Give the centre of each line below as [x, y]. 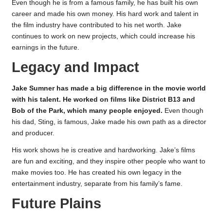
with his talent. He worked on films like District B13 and [103, 99]
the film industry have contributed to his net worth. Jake [97, 25]
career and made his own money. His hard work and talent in [105, 14]
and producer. [33, 133]
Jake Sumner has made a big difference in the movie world [109, 88]
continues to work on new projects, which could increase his [103, 36]
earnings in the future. [45, 48]
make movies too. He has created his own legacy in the [97, 172]
